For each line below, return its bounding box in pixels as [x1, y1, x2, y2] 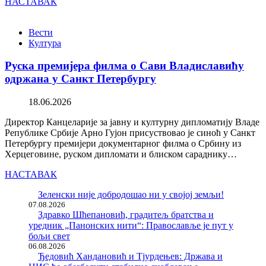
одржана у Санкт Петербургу [5, 72, 156, 85]
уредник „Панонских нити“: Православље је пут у [28, 220, 233, 230]
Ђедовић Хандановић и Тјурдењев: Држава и [38, 251, 223, 261]
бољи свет [28, 230, 70, 241]
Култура [28, 37, 61, 48]
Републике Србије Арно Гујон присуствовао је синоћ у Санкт [5, 127, 255, 138]
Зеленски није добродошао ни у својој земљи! [38, 189, 224, 199]
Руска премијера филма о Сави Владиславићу [5, 59, 244, 72]
